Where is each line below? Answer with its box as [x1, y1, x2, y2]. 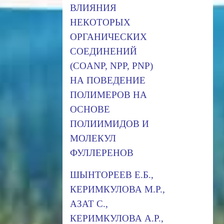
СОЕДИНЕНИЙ [69, 45, 137, 56]
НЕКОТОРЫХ [69, 16, 130, 27]
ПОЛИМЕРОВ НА [69, 89, 147, 100]
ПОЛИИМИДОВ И [69, 118, 149, 129]
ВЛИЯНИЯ [69, 2, 116, 13]
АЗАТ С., [69, 198, 108, 209]
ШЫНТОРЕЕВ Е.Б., [69, 169, 153, 180]
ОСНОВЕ [69, 103, 110, 114]
